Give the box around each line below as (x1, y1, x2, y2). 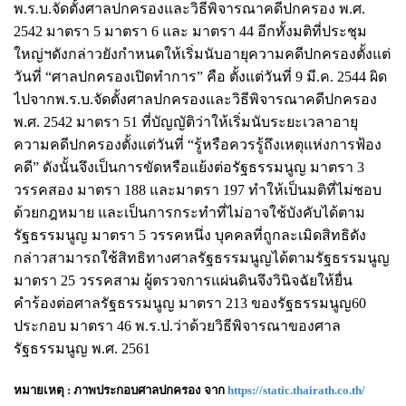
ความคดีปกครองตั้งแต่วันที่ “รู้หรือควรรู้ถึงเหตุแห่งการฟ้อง (14, 136, 382, 152)
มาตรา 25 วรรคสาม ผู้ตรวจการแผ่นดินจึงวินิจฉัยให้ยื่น (14, 272, 353, 288)
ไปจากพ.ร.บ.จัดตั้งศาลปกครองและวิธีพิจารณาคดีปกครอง (14, 91, 377, 107)
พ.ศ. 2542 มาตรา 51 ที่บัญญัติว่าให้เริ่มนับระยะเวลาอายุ (14, 113, 358, 130)
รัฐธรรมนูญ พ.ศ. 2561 (14, 340, 150, 356)
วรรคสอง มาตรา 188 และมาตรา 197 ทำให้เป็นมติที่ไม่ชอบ (14, 181, 382, 198)
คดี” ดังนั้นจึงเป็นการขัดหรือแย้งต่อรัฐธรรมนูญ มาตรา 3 (14, 159, 364, 175)
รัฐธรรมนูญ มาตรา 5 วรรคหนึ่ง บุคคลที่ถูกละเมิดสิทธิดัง (14, 227, 366, 243)
